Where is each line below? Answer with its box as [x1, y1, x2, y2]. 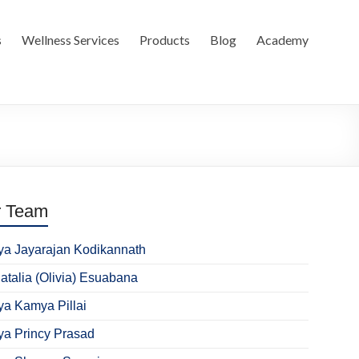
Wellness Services [22, 32, 119, 47]
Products [139, 32, 190, 47]
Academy [256, 32, 309, 47]
